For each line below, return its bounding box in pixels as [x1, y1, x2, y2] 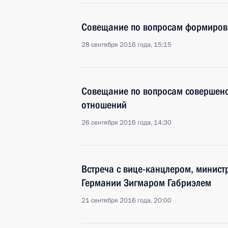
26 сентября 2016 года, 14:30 [81, 118, 172, 127]
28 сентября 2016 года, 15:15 [81, 40, 172, 49]
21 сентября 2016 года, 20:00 [81, 196, 172, 205]
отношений [81, 99, 127, 111]
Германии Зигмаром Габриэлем [81, 177, 211, 189]
